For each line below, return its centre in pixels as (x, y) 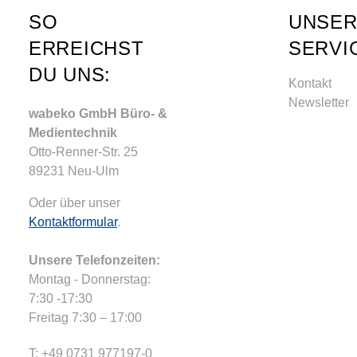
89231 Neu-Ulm (74, 171)
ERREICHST (86, 48)
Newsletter (318, 102)
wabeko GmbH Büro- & (98, 113)
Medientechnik (73, 132)
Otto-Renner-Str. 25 (83, 151)
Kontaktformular (73, 222)
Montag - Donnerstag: (90, 279)
